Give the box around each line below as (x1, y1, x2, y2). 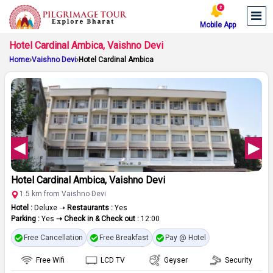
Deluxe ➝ (32, 204, 67, 212)
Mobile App (199, 21, 236, 29)
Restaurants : (67, 204, 113, 212)
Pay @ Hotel (165, 233, 206, 242)
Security (224, 256, 252, 264)
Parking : (11, 214, 40, 223)
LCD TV (101, 256, 125, 264)
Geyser (163, 256, 188, 264)
